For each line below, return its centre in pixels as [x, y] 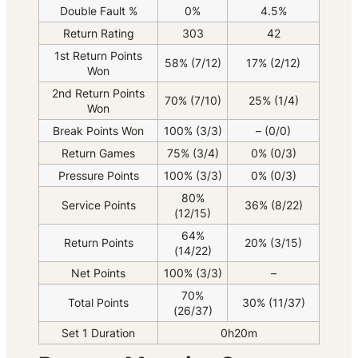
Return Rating [98, 34]
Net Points [98, 273]
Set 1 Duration [98, 333]
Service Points [98, 205]
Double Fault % [98, 11]
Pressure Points [98, 176]
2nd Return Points [98, 93]
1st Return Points [98, 56]
